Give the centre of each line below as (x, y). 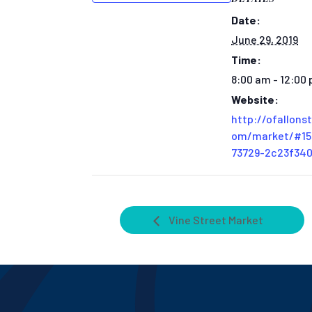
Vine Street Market (215, 220)
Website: (255, 99)
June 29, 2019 (265, 39)
